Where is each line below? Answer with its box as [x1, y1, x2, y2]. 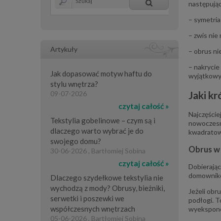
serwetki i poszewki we [50, 194, 124, 203]
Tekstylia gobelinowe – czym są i [50, 116, 155, 125]
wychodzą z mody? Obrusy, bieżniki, [50, 184, 165, 192]
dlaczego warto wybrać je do [50, 126, 144, 135]
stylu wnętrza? [50, 79, 98, 88]
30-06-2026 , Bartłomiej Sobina [50, 147, 146, 155]
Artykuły [50, 45, 77, 53]
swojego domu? [50, 137, 101, 146]
